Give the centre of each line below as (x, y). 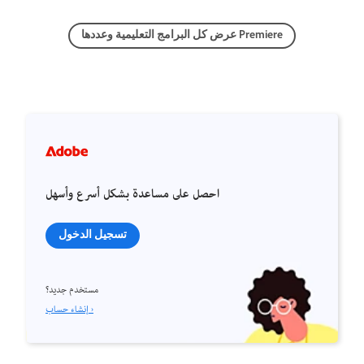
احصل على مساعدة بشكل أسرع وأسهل (132, 195)
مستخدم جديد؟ (72, 291)
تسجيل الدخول (93, 235)
